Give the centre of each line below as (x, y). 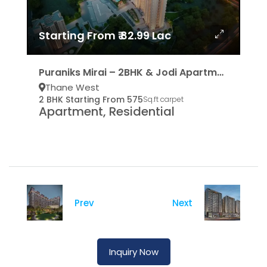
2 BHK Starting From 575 (91, 100)
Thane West (72, 87)
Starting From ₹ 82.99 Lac (105, 35)
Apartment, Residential (107, 111)
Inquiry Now (133, 252)
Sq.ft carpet (163, 99)
